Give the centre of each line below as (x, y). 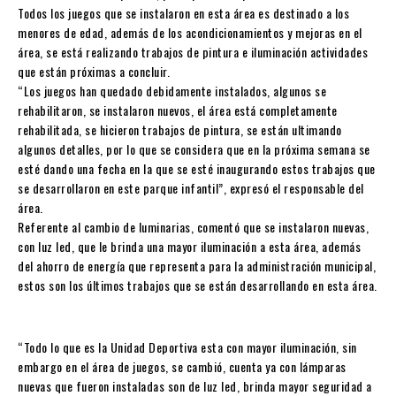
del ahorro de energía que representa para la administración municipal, (197, 265)
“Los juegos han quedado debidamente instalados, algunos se (172, 90)
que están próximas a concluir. (94, 71)
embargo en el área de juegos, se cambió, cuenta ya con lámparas (182, 366)
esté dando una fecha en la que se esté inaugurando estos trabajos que (197, 168)
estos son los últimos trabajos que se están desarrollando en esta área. (198, 285)
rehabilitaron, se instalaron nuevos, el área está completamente (178, 110)
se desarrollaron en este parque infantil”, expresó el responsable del (191, 187)
